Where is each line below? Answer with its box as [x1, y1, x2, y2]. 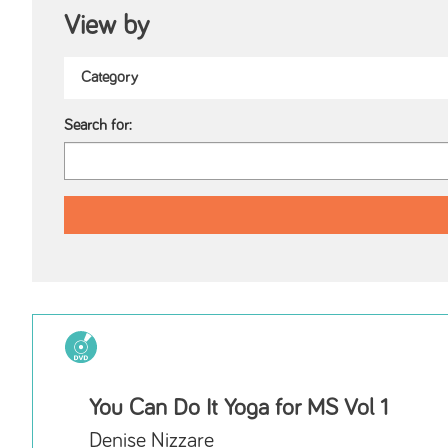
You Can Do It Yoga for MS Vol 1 [89, 396, 388, 421]
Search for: [64, 118, 132, 134]
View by [64, 12, 149, 40]
